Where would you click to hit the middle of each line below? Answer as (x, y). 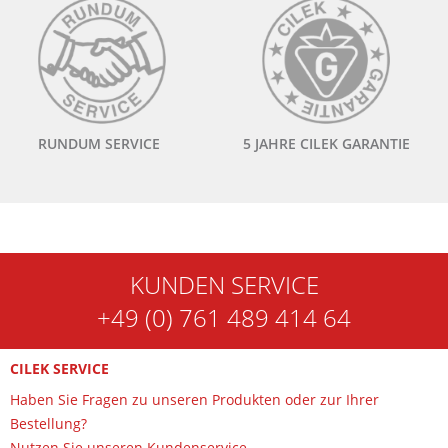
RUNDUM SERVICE (99, 143)
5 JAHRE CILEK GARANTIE (326, 143)
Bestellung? (48, 423)
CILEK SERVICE (59, 368)
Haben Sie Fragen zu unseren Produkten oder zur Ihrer (194, 399)
